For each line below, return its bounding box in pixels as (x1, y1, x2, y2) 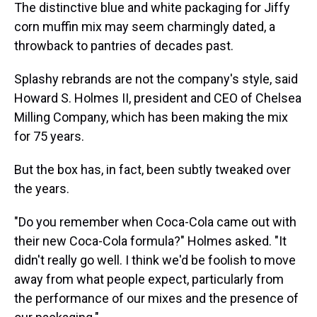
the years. (14, 181, 69, 196)
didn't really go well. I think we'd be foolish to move (14, 253, 296, 267)
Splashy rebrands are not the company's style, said (14, 71, 298, 86)
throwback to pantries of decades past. (14, 38, 234, 53)
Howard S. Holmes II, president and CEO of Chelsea (14, 91, 301, 105)
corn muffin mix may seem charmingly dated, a (14, 19, 275, 34)
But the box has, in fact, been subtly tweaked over (14, 162, 291, 177)
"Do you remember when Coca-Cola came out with (14, 214, 296, 229)
